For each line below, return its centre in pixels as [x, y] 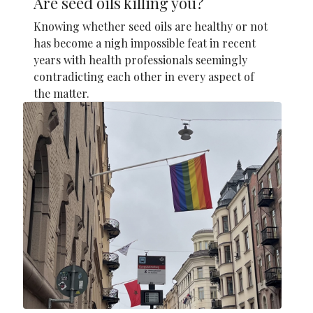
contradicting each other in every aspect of [144, 76]
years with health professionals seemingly [140, 59]
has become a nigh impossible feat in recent [145, 43]
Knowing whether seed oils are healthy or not [151, 26]
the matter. [61, 93]
